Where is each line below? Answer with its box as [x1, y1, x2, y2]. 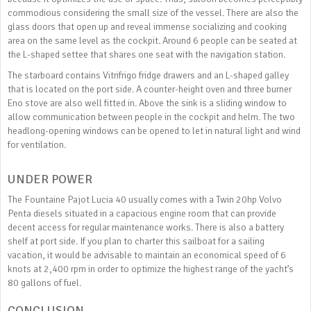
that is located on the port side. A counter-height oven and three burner [8, 83, 292, 95]
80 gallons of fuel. [8, 277, 81, 289]
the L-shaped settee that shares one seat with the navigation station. [8, 49, 285, 60]
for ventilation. [8, 139, 66, 151]
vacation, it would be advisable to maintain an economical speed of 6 [8, 249, 286, 261]
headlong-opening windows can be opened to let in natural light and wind [8, 125, 301, 137]
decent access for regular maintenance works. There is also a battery [8, 221, 284, 233]
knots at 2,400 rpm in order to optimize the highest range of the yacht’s [8, 263, 294, 275]
